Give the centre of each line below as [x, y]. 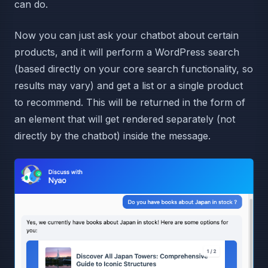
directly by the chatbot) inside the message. [112, 136]
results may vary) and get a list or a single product [129, 86]
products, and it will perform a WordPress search [127, 52]
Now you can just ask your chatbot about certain [127, 35]
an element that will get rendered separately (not [125, 119]
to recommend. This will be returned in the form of [130, 102]
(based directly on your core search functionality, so [134, 69]
